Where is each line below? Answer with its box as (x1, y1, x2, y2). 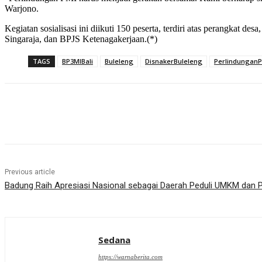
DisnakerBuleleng (145, 57, 202, 66)
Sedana (98, 234, 130, 246)
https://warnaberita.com (98, 253, 163, 261)
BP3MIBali (62, 57, 93, 66)
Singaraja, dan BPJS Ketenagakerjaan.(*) (5, 34, 157, 44)
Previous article (5, 168, 55, 177)
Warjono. (5, 4, 39, 14)
